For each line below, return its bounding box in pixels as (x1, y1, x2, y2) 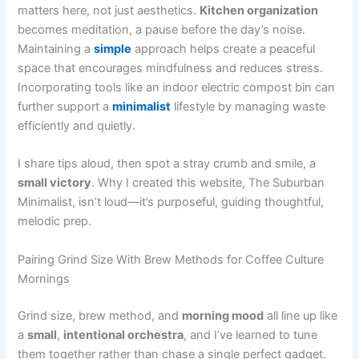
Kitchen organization (200, 3, 319, 18)
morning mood (182, 308, 264, 323)
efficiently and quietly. (18, 119, 136, 134)
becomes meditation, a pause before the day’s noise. (18, 22, 306, 38)
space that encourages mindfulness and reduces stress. (18, 61, 324, 76)
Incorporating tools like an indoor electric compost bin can (18, 80, 336, 95)
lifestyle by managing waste (171, 99, 326, 115)
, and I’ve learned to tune (184, 327, 318, 342)
